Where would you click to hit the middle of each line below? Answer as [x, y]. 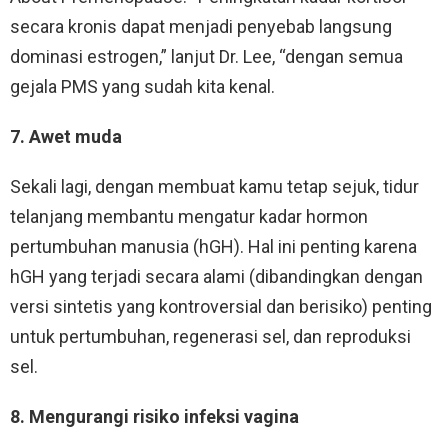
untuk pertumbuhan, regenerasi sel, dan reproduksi [210, 337]
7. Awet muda [66, 137]
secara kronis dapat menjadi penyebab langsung [201, 27]
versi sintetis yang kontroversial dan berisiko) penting [221, 307]
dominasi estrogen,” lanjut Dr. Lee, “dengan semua [206, 57]
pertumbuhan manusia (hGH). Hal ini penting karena [213, 247]
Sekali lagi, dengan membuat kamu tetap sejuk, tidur [214, 187]
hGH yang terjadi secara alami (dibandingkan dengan [216, 277]
